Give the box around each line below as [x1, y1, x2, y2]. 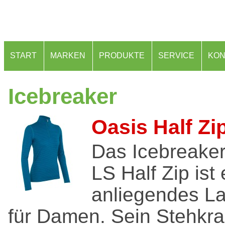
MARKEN [50, 51, 85, 60]
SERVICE [158, 51, 194, 60]
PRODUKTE [99, 51, 145, 60]
